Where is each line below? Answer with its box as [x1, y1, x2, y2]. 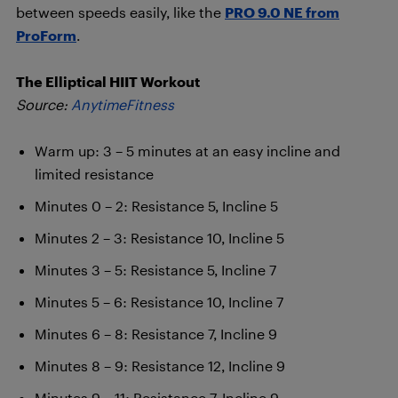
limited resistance [35, 165, 154, 182]
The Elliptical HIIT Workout [16, 73, 200, 90]
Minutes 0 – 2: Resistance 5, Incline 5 [35, 197, 278, 214]
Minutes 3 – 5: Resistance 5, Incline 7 [35, 261, 276, 278]
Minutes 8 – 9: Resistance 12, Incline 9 [35, 357, 285, 374]
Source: [16, 96, 71, 113]
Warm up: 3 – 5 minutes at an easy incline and [35, 142, 340, 159]
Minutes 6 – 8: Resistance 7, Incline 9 [35, 325, 277, 342]
